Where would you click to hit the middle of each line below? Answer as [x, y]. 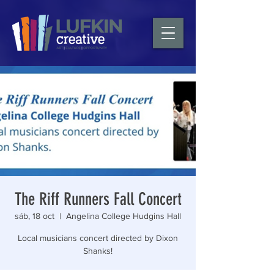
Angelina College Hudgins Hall [124, 216]
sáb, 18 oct [35, 216]
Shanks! [98, 251]
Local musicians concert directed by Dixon [98, 238]
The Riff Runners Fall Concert [98, 199]
